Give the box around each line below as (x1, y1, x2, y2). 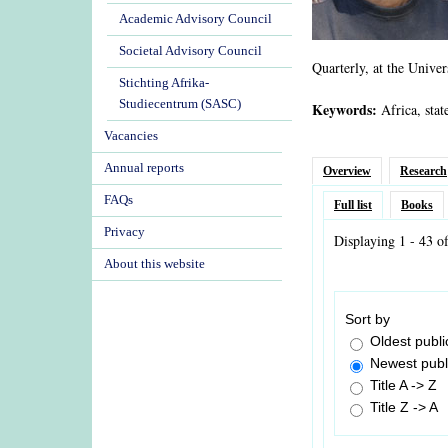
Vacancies (104, 129, 158, 143)
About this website (104, 257, 205, 271)
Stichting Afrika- (119, 76, 209, 90)
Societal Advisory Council (119, 44, 262, 58)
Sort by (345, 311, 390, 327)
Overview (323, 164, 371, 178)
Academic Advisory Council (119, 12, 272, 26)
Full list (334, 198, 372, 212)
